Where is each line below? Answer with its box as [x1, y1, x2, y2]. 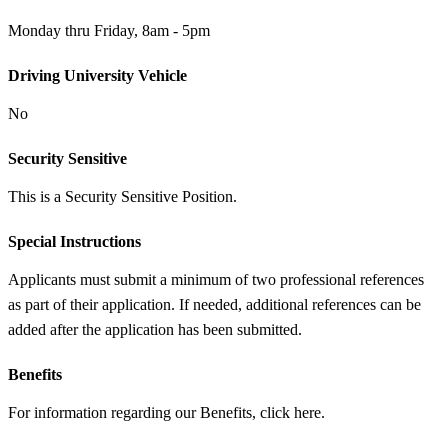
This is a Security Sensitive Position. [8, 187, 237, 205]
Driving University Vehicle [8, 66, 187, 84]
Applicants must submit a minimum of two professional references [8, 270, 424, 288]
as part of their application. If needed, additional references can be [8, 295, 421, 313]
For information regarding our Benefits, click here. [8, 403, 325, 421]
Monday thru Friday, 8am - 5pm [8, 21, 210, 39]
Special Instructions [8, 232, 141, 250]
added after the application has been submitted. [8, 320, 302, 338]
